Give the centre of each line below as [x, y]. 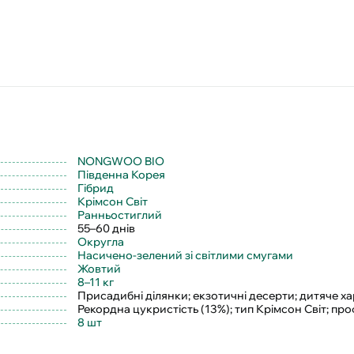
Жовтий [99, 268]
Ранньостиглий [120, 215]
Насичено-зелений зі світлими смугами [185, 255]
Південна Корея [121, 174]
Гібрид [96, 188]
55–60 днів [106, 228]
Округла [101, 241]
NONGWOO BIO [121, 161]
